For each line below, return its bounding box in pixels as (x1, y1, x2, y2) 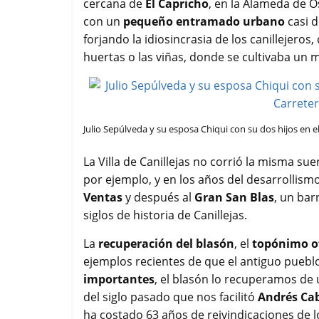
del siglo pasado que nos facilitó (83, 288, 258, 305)
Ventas (83, 189, 122, 205)
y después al (122, 189, 194, 205)
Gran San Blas (194, 189, 274, 205)
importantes (83, 271, 155, 287)
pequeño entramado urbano (123, 13, 285, 29)
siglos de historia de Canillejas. (83, 206, 247, 223)
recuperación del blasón (98, 235, 234, 251)
